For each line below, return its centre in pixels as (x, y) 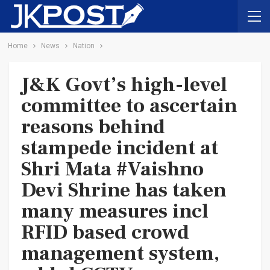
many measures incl (115, 211)
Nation (83, 46)
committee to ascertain (129, 105)
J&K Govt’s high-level (124, 84)
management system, (120, 253)
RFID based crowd (105, 232)
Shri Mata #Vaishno (112, 169)
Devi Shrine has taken (124, 190)
